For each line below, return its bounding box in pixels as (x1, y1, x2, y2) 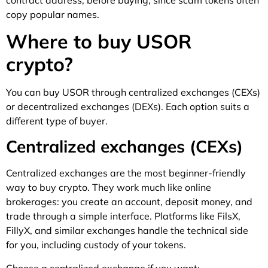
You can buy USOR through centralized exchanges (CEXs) (6, 86, 260, 98)
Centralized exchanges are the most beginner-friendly (6, 167, 246, 179)
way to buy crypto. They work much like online (6, 181, 211, 194)
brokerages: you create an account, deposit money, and (6, 196, 252, 208)
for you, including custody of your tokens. (6, 239, 186, 251)
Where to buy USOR (6, 29, 191, 53)
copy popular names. (6, 8, 99, 20)
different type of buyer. (6, 114, 108, 127)
